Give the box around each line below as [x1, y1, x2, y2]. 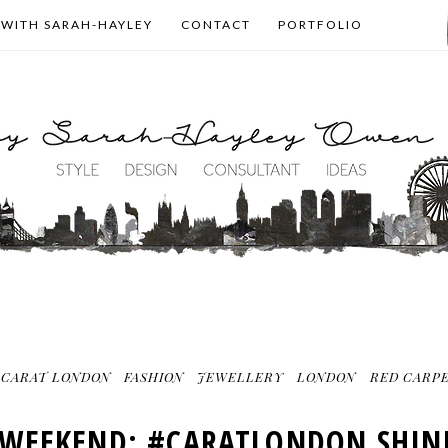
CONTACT [180, 17, 251, 32]
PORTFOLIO [277, 17, 363, 32]
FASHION [123, 368, 184, 385]
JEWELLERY [197, 368, 285, 385]
